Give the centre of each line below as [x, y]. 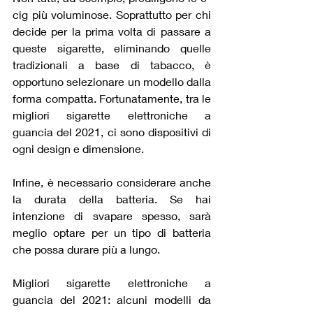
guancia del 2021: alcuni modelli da [112, 299]
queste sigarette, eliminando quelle [112, 48]
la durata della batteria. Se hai [112, 198]
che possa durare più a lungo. [86, 249]
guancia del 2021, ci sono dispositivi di [112, 131]
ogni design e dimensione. [78, 148]
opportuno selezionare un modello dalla [112, 81]
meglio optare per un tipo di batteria [112, 232]
